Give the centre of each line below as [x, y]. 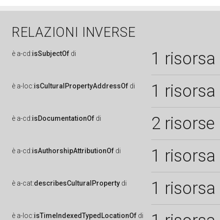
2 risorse [183, 123]
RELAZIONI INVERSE [74, 32]
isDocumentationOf [63, 118]
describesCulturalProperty [77, 183]
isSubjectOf [51, 54]
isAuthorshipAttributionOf [73, 151]
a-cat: [25, 183]
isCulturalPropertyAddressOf [81, 86]
